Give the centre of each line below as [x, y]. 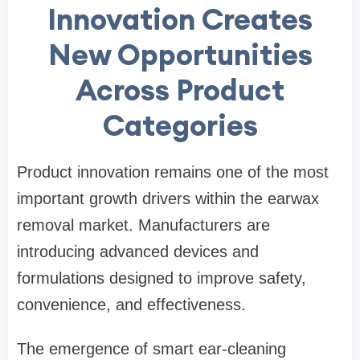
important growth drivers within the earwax [168, 199]
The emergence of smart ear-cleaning [151, 349]
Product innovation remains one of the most [173, 172]
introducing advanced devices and [138, 252]
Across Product [180, 90]
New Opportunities [180, 55]
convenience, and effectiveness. [131, 305]
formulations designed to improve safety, [162, 278]
